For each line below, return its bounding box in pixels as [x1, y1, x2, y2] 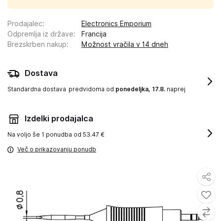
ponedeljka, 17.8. [115, 85, 165, 93]
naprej [165, 85, 185, 93]
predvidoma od [69, 85, 115, 93]
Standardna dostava [7, 85, 66, 93]
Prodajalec [7, 20, 42, 28]
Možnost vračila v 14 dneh [81, 40, 168, 48]
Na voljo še [7, 131, 41, 138]
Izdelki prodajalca [25, 114, 93, 123]
